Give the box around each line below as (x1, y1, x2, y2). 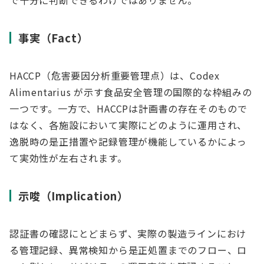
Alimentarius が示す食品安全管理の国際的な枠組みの (9, 85, 252, 99)
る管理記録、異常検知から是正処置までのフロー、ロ (9, 243, 247, 257)
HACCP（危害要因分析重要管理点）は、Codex (9, 68, 220, 82)
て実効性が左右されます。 (9, 151, 127, 165)
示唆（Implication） (18, 188, 128, 203)
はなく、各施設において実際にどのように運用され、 (9, 118, 247, 132)
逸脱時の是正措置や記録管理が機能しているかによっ (9, 134, 247, 148)
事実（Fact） (18, 30, 88, 45)
